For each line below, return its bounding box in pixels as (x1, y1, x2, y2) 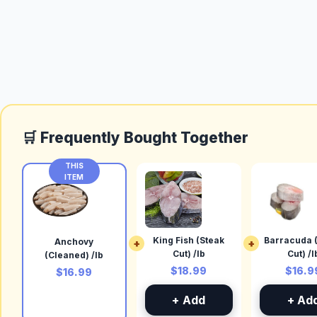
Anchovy (54, 236, 94, 248)
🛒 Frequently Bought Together (21, 128, 248, 146)
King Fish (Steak (153, 235, 225, 246)
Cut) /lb (172, 248, 205, 260)
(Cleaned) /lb (45, 250, 104, 261)
